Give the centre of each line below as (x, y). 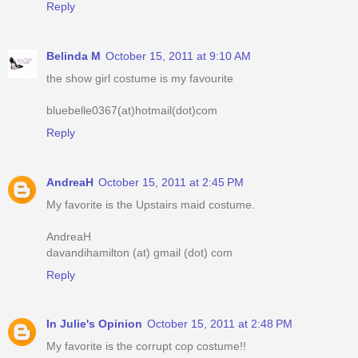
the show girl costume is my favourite (140, 78)
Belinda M (74, 56)
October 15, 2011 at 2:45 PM (171, 182)
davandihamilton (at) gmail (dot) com (139, 252)
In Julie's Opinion (94, 324)
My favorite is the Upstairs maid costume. (151, 204)
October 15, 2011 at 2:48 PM (220, 324)
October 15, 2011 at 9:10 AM (178, 56)
